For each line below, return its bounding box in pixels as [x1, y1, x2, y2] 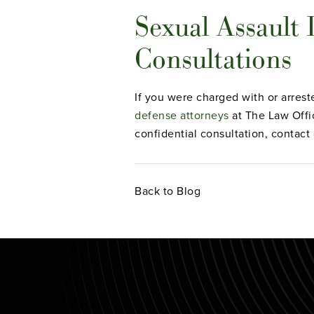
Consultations [135, 41, 292, 76]
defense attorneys [135, 107, 229, 123]
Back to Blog [135, 183, 200, 199]
